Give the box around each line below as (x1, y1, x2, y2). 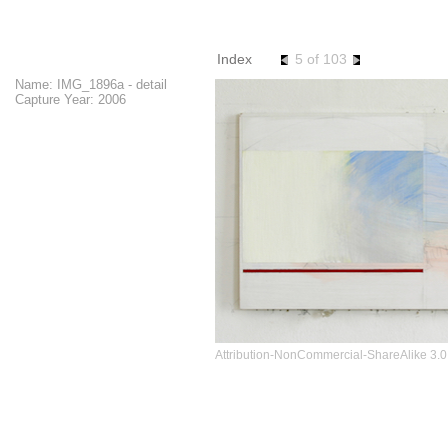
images (215, 12, 319, 48)
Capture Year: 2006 (15, 92, 126, 107)
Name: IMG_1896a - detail (15, 77, 167, 92)
